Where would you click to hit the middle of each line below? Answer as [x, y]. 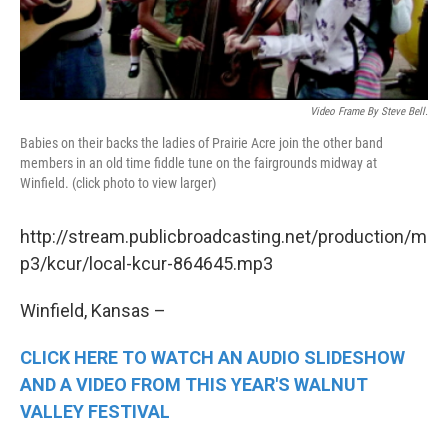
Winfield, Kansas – [93, 310]
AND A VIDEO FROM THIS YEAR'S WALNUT [194, 384]
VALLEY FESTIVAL [95, 411]
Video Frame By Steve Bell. [369, 111]
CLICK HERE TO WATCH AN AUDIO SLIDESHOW [212, 357]
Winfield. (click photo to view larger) [118, 182]
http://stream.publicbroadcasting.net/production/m [223, 236]
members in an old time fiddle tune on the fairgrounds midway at [198, 162]
